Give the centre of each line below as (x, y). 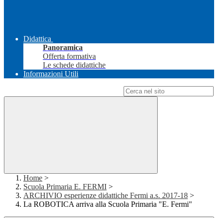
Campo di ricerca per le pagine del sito (63, 91)
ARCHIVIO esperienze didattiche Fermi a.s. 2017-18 (106, 196)
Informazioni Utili (51, 74)
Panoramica (63, 48)
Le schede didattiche (74, 65)
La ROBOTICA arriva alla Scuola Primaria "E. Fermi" (108, 204)
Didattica (37, 39)
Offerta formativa (69, 56)
